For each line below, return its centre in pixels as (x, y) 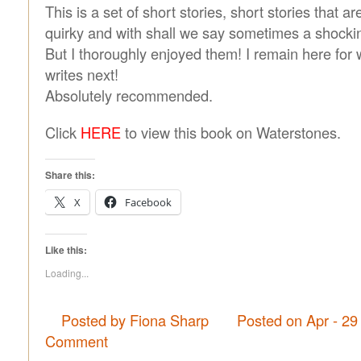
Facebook (148, 202)
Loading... (67, 273)
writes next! (82, 74)
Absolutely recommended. (129, 95)
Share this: (70, 175)
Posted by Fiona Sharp (137, 320)
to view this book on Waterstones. (231, 132)
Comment (77, 341)
